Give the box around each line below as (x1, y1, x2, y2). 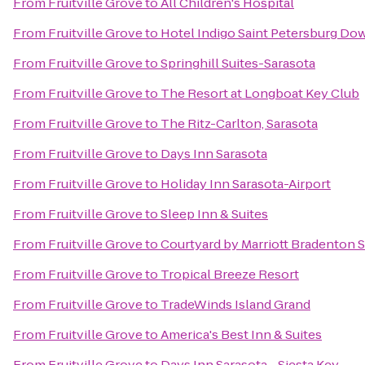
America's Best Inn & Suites (161, 326, 322, 343)
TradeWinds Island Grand (161, 296, 310, 313)
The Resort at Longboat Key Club (161, 85, 359, 102)
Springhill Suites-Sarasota (161, 55, 315, 72)
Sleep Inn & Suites (161, 205, 268, 222)
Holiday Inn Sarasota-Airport (161, 175, 331, 192)
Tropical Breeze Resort (161, 266, 299, 283)
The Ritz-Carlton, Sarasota (161, 115, 318, 132)
